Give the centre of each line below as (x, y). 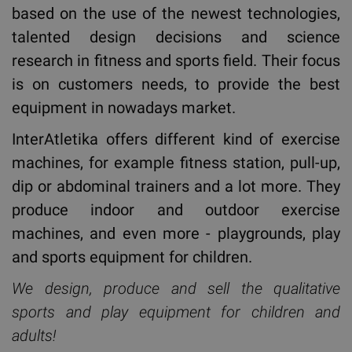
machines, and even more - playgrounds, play (176, 233)
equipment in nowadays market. (124, 108)
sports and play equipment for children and (176, 312)
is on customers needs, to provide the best (176, 84)
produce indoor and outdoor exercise (176, 210)
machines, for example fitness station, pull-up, (176, 163)
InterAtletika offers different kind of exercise (176, 139)
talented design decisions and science (176, 37)
